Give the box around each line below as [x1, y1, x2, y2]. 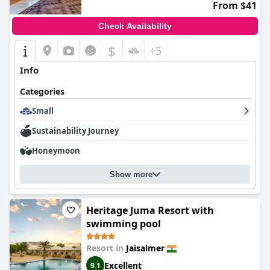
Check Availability [98, 21, 172, 31]
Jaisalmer [126, 242, 165, 254]
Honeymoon [32, 145, 80, 156]
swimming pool [86, 217, 161, 230]
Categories [20, 86, 64, 97]
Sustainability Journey [32, 125, 119, 136]
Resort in [86, 242, 126, 254]
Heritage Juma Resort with [86, 204, 214, 217]
